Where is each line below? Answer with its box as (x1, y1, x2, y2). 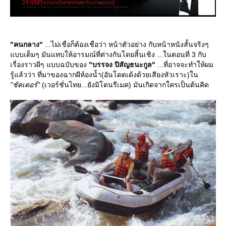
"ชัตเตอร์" (10, 80, 40, 89)
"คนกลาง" (10, 40, 43, 48)
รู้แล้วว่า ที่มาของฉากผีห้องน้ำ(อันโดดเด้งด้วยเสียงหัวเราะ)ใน (10, 70, 198, 79)
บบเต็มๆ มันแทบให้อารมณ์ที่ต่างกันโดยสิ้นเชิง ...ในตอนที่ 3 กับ (10, 50, 206, 59)
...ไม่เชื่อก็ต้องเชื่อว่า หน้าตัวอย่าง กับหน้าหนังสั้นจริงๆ (43, 40, 209, 48)
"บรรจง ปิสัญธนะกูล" (89, 60, 155, 69)
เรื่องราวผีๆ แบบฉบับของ (10, 60, 89, 69)
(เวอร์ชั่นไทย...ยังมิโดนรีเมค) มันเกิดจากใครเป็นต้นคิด (40, 80, 209, 89)
